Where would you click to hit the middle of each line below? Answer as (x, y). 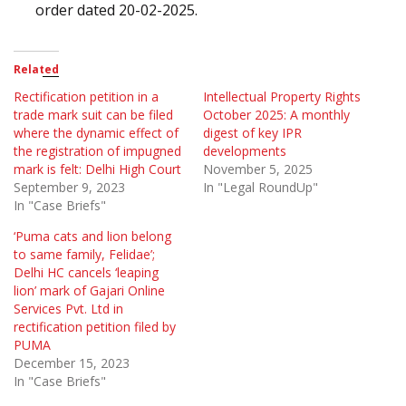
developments (245, 151)
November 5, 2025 (258, 169)
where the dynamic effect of (96, 133)
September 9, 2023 (69, 188)
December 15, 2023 (72, 363)
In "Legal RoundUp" (261, 188)
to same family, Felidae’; (84, 255)
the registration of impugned (97, 151)
